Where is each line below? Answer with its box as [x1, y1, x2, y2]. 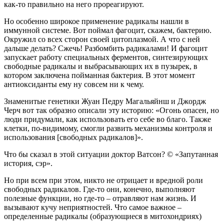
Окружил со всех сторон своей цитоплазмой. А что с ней [4, 35, 200, 44]
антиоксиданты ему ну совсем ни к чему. [4, 80, 144, 89]
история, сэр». [4, 159, 52, 168]
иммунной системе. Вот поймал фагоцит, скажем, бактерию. [4, 26, 211, 35]
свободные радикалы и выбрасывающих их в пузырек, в [4, 62, 197, 71]
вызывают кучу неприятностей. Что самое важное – [4, 203, 181, 212]
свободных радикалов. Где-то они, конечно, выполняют [4, 185, 195, 194]
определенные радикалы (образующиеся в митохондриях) [4, 212, 201, 221]
